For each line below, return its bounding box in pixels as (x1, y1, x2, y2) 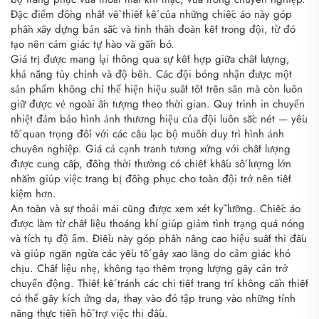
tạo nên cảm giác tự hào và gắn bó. (11, 36, 174, 52)
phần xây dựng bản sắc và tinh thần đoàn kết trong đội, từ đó (11, 21, 296, 37)
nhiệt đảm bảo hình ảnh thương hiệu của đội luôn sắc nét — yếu (11, 110, 308, 127)
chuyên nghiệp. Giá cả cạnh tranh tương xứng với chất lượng (11, 140, 291, 157)
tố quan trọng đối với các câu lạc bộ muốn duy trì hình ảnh (11, 125, 284, 142)
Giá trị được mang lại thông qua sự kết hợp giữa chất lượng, (11, 51, 290, 67)
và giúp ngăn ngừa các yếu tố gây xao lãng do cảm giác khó (11, 245, 291, 261)
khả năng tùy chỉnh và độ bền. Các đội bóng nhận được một (11, 66, 292, 82)
